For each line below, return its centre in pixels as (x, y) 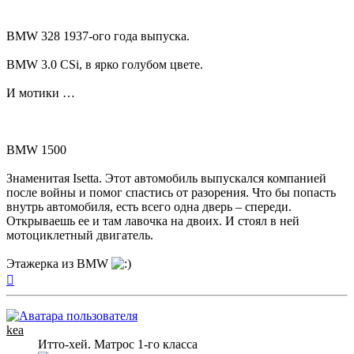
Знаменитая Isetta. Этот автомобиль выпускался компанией (166, 178)
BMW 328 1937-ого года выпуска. (98, 36)
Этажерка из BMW (59, 263)
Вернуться (41, 277)
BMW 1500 (36, 149)
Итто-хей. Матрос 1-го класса (118, 344)
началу (32, 305)
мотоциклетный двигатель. (80, 235)
